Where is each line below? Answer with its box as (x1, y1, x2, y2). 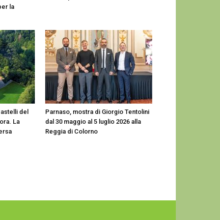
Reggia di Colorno (45, 128, 98, 135)
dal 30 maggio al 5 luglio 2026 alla (45, 118, 141, 125)
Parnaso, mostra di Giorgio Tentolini (45, 108, 149, 115)
